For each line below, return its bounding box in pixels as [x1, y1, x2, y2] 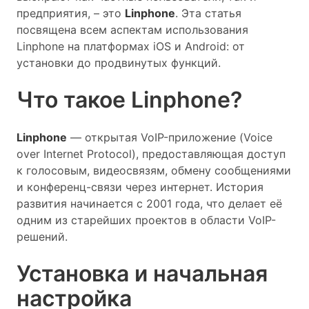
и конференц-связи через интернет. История [17, 180, 263, 194]
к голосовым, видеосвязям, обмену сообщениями [17, 163, 291, 177]
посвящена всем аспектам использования [17, 23, 248, 37]
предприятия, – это [17, 6, 125, 20]
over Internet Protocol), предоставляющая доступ [17, 147, 286, 161]
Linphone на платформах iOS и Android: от [17, 39, 245, 53]
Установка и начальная [17, 260, 268, 287]
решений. [17, 230, 68, 243]
